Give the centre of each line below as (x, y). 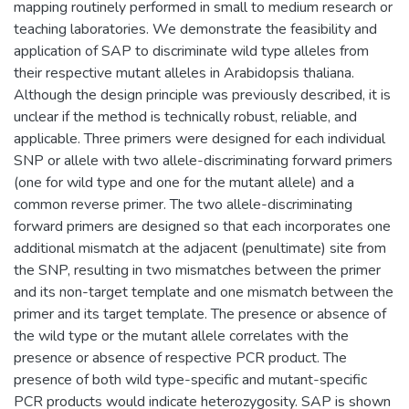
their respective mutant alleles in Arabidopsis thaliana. (184, 73)
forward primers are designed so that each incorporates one (202, 226)
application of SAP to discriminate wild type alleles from (191, 51)
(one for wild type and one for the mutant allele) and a (184, 182)
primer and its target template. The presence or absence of (200, 314)
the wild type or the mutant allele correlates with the (181, 336)
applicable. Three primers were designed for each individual (199, 138)
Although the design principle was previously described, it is (202, 94)
